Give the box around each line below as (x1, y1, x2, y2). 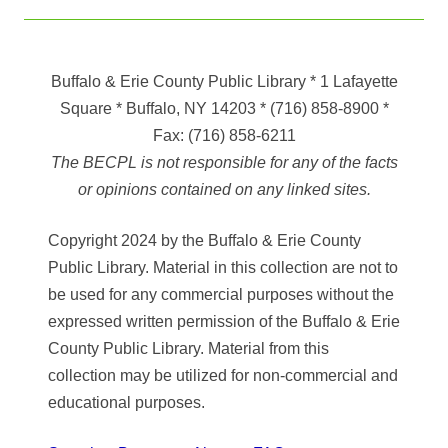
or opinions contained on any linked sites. (77, 181, 371, 199)
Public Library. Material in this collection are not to (48, 259, 398, 277)
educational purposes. (48, 394, 205, 412)
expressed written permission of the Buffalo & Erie (48, 313, 400, 331)
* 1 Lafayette (309, 73, 398, 91)
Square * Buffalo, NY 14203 (59, 100, 256, 118)
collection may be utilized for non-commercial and (48, 367, 398, 385)
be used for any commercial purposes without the (48, 286, 394, 304)
